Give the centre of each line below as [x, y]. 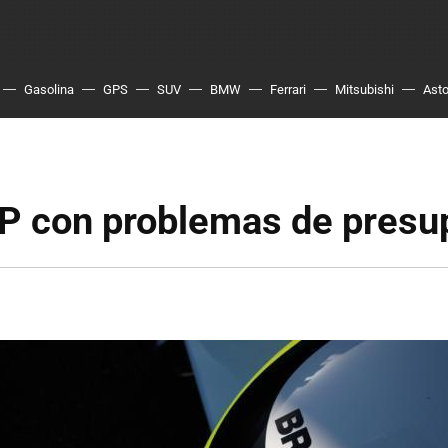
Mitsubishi [364, 89]
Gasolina [49, 89]
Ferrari [288, 89]
